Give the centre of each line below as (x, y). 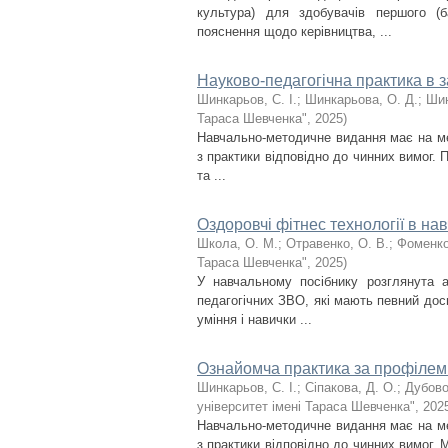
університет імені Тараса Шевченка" (306, 406)
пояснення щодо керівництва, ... (294, 31)
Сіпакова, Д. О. (351, 387)
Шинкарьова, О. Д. (361, 99)
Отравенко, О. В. (337, 243)
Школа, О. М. (237, 243)
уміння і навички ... (254, 319)
